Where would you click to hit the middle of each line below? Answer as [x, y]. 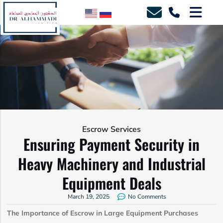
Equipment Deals [111, 183]
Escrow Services [111, 129]
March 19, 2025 [88, 197]
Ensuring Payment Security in [111, 144]
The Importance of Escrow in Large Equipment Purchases [103, 213]
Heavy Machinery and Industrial [111, 164]
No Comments [147, 197]
